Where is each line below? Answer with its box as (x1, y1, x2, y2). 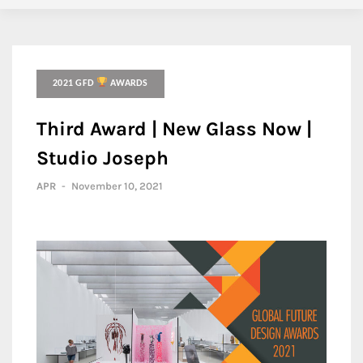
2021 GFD (53, 79, 97, 88)
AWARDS (107, 79, 148, 88)
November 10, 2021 (71, 180, 163, 192)
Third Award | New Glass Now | (36, 117, 312, 140)
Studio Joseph (36, 147, 169, 169)
